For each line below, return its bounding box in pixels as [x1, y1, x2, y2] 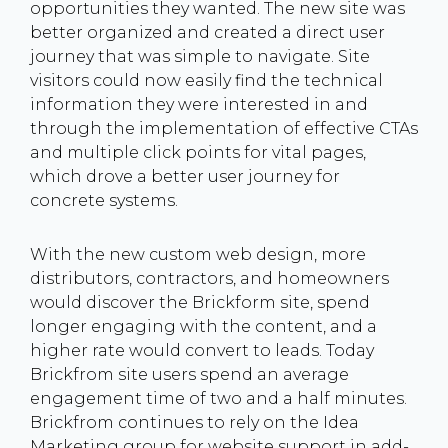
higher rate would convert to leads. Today [30, 341, 374, 360]
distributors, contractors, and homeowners [30, 269, 389, 288]
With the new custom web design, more [30, 245, 366, 264]
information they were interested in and [30, 95, 368, 114]
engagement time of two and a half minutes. [30, 389, 407, 408]
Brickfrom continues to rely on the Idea [30, 413, 359, 432]
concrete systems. [30, 191, 178, 210]
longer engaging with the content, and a [30, 317, 377, 336]
